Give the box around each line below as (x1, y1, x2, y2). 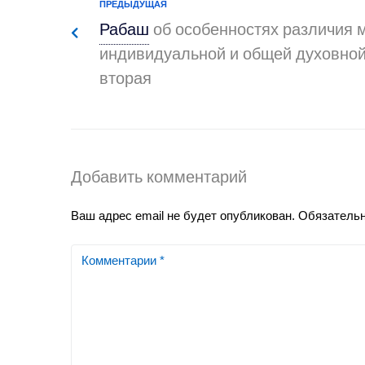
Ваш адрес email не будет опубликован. (71, 209, 295, 222)
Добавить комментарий (71, 165, 247, 191)
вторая (99, 67, 152, 93)
